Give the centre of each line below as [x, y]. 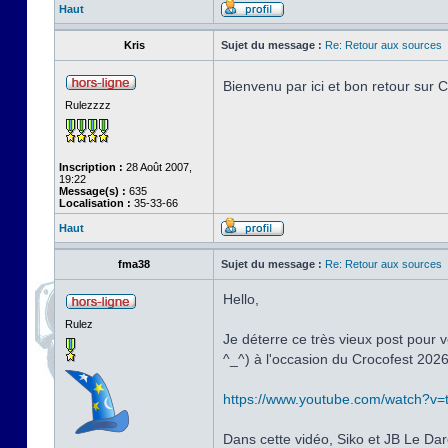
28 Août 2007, [157, 167]
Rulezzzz [88, 105]
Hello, [241, 299]
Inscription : [91, 167]
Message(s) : [92, 191]
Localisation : [95, 203]
